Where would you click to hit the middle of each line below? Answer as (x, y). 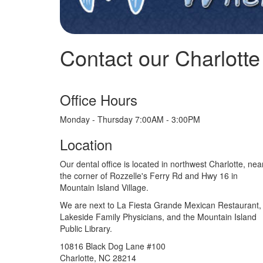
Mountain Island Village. (104, 188)
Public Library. (86, 229)
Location (86, 144)
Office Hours (99, 100)
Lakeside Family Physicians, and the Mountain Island (158, 217)
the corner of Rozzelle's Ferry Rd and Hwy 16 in (149, 176)
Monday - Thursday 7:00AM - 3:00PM (130, 119)
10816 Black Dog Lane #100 (113, 246)
